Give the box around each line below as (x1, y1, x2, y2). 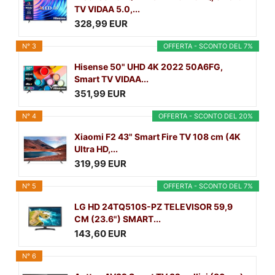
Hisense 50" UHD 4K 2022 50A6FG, (74, 61, 223, 72)
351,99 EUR (74, 87, 126, 99)
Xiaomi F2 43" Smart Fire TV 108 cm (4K (74, 131, 241, 142)
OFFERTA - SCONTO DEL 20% (158, 112, 253, 121)
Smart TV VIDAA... (74, 74, 149, 85)
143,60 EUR (74, 227, 126, 239)
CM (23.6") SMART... (74, 214, 161, 225)
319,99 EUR (74, 157, 126, 169)
